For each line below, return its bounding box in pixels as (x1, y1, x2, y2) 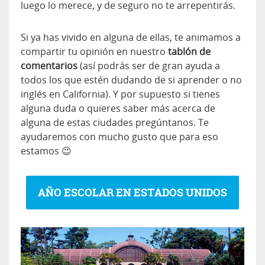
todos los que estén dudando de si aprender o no (21, 73, 242, 86)
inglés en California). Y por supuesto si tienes (21, 87, 220, 101)
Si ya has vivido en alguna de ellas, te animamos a (21, 30, 241, 44)
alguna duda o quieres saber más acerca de (21, 101, 215, 115)
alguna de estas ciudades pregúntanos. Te (21, 115, 209, 129)
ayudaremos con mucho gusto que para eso (21, 130, 218, 143)
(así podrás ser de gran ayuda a (77, 59, 220, 72)
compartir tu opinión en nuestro (21, 44, 168, 58)
